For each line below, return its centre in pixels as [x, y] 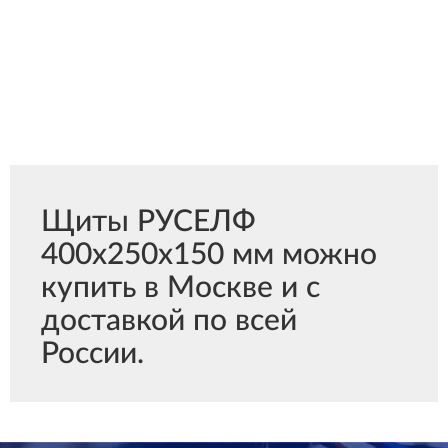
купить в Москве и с [180, 288]
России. [92, 354]
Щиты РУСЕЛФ [148, 222]
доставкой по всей [169, 321]
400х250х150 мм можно [209, 255]
